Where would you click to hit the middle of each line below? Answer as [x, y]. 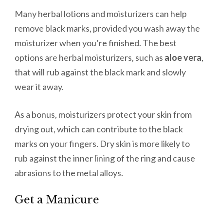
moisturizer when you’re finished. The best [96, 43]
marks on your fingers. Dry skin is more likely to [102, 144]
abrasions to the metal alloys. [70, 173]
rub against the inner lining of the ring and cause [105, 158]
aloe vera [183, 58]
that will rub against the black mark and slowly [100, 72]
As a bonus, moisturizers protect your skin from [103, 115]
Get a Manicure [57, 200]
